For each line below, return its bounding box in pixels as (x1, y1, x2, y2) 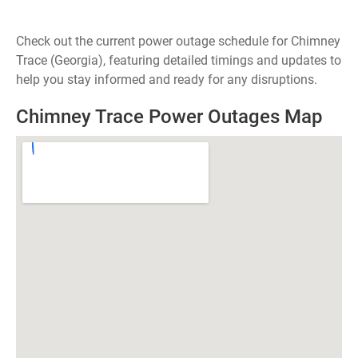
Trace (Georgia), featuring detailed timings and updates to (16, 53, 341, 68)
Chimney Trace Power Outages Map (16, 105, 323, 128)
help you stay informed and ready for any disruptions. (16, 72, 317, 87)
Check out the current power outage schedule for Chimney (16, 34, 340, 49)
